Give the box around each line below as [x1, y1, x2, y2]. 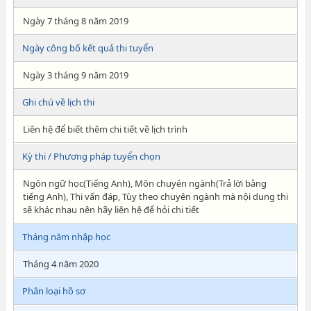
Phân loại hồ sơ [22, 285, 85, 297]
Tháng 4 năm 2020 [22, 258, 99, 270]
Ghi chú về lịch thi [22, 96, 94, 108]
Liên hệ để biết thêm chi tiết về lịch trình [22, 123, 187, 135]
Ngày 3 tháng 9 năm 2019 [22, 69, 128, 81]
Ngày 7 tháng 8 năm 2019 [22, 15, 128, 27]
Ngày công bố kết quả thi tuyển [22, 42, 153, 54]
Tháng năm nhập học [22, 230, 110, 243]
